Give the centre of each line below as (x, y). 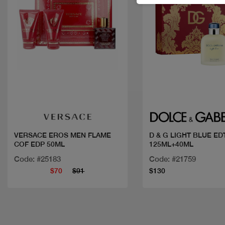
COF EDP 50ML (39, 144)
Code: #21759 (172, 159)
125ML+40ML (171, 144)
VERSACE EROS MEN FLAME (63, 135)
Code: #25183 (37, 159)
